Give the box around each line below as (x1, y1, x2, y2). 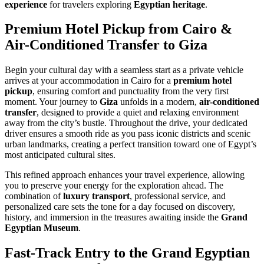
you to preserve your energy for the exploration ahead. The (5, 180, 223, 191)
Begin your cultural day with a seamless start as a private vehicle (5, 65, 243, 75)
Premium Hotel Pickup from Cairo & (5, 21, 232, 37)
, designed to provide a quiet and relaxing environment (37, 107, 239, 118)
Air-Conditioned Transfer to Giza (5, 37, 207, 53)
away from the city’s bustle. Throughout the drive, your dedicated (5, 118, 247, 128)
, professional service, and (130, 191, 226, 202)
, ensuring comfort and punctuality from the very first (32, 86, 229, 97)
